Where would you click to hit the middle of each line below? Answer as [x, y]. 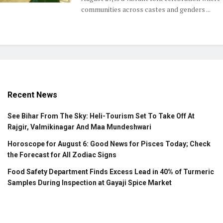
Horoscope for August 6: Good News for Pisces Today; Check [109, 144]
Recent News [32, 95]
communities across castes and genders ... [146, 9]
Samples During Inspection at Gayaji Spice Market [90, 183]
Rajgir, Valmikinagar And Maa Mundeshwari [79, 127]
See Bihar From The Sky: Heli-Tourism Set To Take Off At [101, 116]
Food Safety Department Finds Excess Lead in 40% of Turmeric [111, 172]
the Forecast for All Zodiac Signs [62, 155]
